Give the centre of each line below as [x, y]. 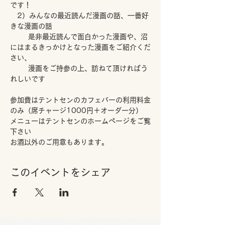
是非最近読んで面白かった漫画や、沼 [79, 37]
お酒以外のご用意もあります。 [59, 142]
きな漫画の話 [31, 26]
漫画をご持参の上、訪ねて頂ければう [79, 68]
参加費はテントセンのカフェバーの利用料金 [80, 100]
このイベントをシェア [60, 172]
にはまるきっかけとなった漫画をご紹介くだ [80, 47]
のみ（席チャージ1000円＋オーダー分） [76, 110]
